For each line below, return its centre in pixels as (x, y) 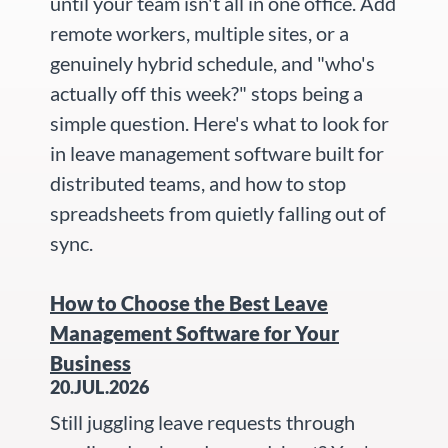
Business (90, 362)
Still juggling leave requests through (202, 421)
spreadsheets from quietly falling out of (218, 212)
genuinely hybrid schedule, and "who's (212, 62)
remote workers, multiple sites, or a (199, 32)
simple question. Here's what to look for (219, 122)
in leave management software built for (217, 152)
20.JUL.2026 (99, 386)
